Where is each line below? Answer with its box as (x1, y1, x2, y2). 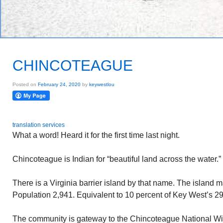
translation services (12, 121, 65, 128)
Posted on (12, 82, 38, 87)
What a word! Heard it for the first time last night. (12, 131, 180, 139)
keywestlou (89, 82, 114, 87)
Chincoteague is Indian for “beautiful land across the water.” (12, 155, 221, 163)
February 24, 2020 (38, 82, 81, 87)
